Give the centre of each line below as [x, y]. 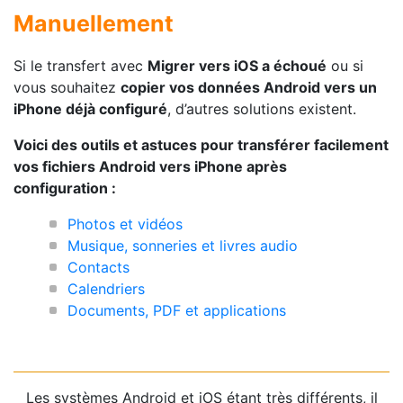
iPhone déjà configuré [90, 108]
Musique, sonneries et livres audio [183, 245]
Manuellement [94, 23]
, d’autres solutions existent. [262, 108]
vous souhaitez [67, 87]
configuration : [65, 188]
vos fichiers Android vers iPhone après [150, 166]
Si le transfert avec [81, 65]
